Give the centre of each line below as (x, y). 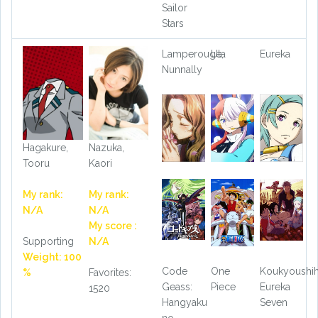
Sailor (175, 8)
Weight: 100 (52, 257)
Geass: (177, 286)
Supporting (48, 241)
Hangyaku (185, 302)
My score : (113, 225)
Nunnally (182, 70)
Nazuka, (106, 147)
